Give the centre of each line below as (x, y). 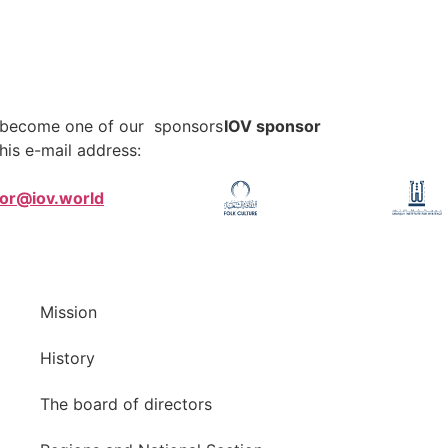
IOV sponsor (272, 126)
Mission (68, 311)
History (67, 357)
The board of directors (125, 403)
